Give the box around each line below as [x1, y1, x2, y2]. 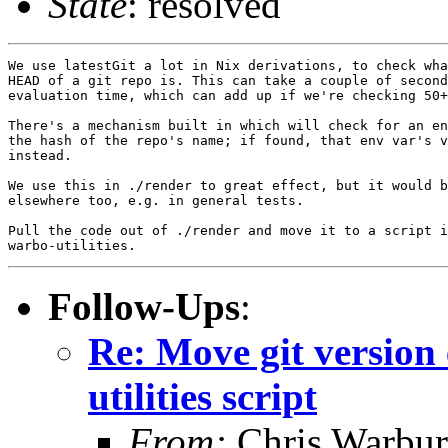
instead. [8, 147, 72, 163]
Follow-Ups [48, 284, 240, 328]
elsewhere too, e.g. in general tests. [8, 192, 304, 208]
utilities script [88, 374, 317, 418]
